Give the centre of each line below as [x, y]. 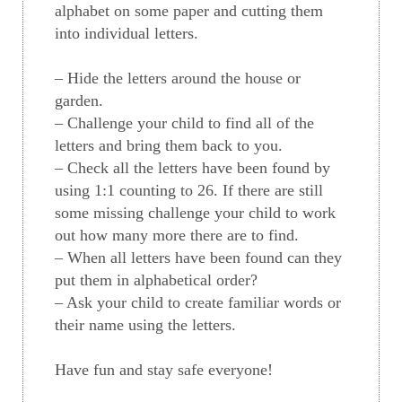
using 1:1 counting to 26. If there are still [189, 191]
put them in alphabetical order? [156, 280]
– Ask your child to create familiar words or [198, 303]
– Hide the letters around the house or [178, 79]
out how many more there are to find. [177, 236]
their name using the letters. [145, 325]
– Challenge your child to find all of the [184, 123]
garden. [79, 101]
